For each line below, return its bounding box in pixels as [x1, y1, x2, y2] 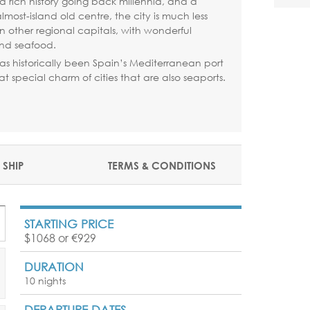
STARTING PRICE [24, 217, 113, 231]
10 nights [24, 274, 66, 287]
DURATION [24, 259, 84, 274]
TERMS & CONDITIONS [108, 159, 217, 172]
